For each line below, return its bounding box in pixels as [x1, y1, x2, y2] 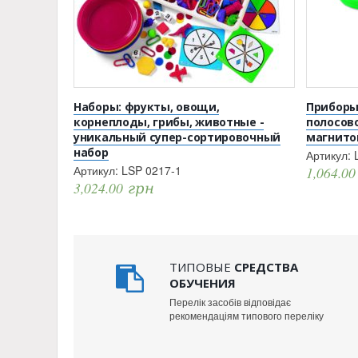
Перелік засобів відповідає [169, 295, 291, 308]
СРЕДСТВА [231, 259, 298, 275]
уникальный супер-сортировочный [74, 129, 280, 145]
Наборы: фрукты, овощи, [74, 99, 220, 114]
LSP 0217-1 [121, 162, 181, 178]
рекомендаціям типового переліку [169, 308, 324, 322]
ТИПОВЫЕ [169, 259, 231, 275]
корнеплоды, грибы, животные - [74, 114, 265, 129]
